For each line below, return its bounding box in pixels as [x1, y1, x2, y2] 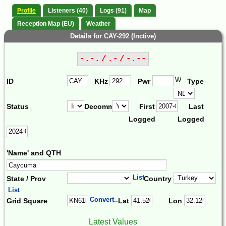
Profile [17, 7, 36, 15]
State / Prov [7, 174, 46, 183]
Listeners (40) [48, 7, 88, 15]
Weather [86, 20, 110, 27]
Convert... [90, 196, 121, 204]
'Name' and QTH [7, 149, 61, 157]
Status [7, 102, 29, 111]
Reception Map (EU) [17, 20, 74, 27]
